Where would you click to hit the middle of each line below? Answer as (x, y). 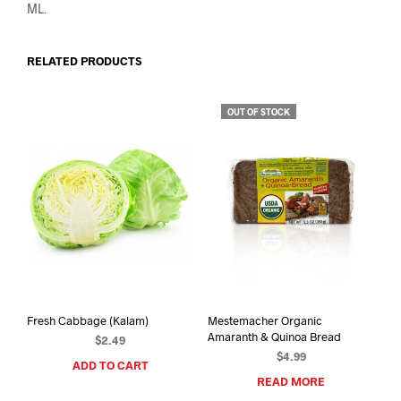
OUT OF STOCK (258, 111)
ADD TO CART (110, 366)
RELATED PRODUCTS (84, 60)
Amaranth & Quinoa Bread (274, 337)
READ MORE (290, 382)
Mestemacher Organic (264, 321)
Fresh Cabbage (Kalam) (88, 321)
